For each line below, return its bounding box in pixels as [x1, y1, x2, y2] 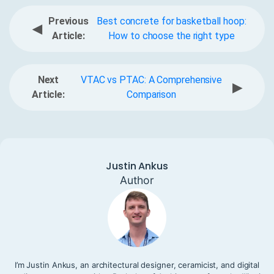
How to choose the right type [108, 30, 235, 42]
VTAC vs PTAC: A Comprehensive [80, 74, 223, 86]
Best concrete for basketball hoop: [97, 15, 246, 28]
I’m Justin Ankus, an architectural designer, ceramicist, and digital [14, 260, 260, 270]
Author [120, 174, 154, 187]
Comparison [127, 89, 177, 101]
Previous [48, 15, 89, 28]
